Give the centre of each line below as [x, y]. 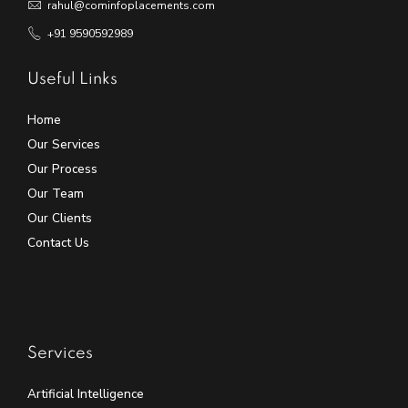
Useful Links [72, 80]
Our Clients [60, 219]
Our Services [64, 145]
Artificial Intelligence [86, 394]
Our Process [62, 169]
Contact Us [58, 243]
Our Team [56, 194]
